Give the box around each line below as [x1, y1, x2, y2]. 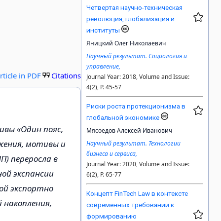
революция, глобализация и [86, 15, 175, 23]
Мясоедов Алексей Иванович [86, 126, 173, 135]
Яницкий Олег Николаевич [86, 39, 166, 48]
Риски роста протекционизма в [86, 102, 186, 110]
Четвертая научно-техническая [86, 3, 183, 12]
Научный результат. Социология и [86, 52, 187, 61]
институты [86, 26, 122, 35]
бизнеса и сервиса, [86, 149, 138, 158]
